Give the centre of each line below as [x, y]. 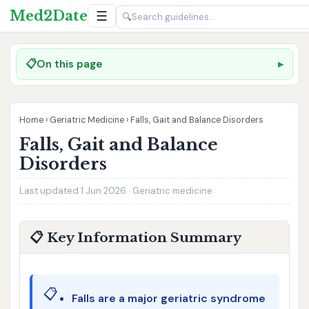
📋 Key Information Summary [135, 238]
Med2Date [48, 16]
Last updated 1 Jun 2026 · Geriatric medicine [116, 190]
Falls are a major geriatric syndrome [168, 298]
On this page [70, 64]
